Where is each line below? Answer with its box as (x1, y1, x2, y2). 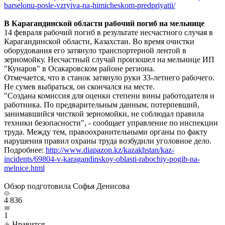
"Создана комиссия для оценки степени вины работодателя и (4, 91, 214, 100)
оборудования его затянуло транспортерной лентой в (4, 46, 186, 55)
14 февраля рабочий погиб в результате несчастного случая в (4, 28, 213, 37)
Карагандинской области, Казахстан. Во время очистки (4, 37, 194, 46)
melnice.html (4, 163, 45, 172)
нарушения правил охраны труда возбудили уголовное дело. (4, 136, 211, 145)
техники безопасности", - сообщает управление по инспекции (4, 118, 218, 127)
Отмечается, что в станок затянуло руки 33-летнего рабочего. (4, 73, 214, 82)
